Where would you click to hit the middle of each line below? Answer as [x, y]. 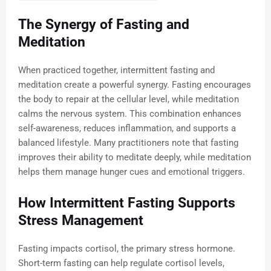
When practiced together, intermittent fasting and [116, 70]
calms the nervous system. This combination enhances [130, 114]
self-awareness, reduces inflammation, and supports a [127, 129]
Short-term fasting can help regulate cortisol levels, [121, 263]
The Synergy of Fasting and [104, 25]
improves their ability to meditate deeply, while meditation [135, 158]
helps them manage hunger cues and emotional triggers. [132, 172]
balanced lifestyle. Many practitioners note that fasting [128, 143]
